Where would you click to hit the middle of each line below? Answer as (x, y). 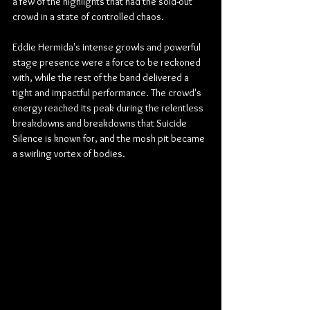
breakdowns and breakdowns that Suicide (101, 123)
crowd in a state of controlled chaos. (88, 17)
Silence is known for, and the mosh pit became (110, 138)
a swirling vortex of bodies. (69, 154)
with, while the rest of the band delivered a (102, 77)
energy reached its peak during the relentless (109, 108)
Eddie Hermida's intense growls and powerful (108, 47)
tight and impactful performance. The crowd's (108, 93)
